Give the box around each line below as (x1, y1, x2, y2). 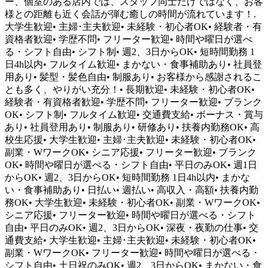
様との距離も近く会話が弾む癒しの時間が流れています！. (5, 8, 256, 19)
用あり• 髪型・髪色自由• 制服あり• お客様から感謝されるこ (5, 71, 262, 82)
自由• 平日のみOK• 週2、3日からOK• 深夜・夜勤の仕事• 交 (5, 222, 258, 233)
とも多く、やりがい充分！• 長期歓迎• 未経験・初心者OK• (5, 84, 255, 95)
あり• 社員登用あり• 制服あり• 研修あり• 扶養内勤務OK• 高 (5, 121, 260, 132)
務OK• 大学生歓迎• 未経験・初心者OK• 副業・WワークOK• (5, 197, 260, 208)
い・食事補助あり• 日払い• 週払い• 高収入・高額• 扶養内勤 (5, 184, 258, 195)
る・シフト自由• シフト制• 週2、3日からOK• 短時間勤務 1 (5, 46, 255, 57)
